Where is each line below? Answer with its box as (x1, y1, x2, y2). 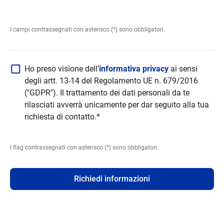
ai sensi (170, 63, 198, 73)
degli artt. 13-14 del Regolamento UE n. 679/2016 (24, 75, 198, 85)
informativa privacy (99, 63, 171, 73)
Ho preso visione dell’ (24, 63, 99, 73)
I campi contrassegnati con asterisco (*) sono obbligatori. (10, 25, 165, 33)
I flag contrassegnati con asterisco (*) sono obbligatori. (10, 143, 159, 151)
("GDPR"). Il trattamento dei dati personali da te (24, 87, 190, 97)
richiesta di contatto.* (24, 111, 100, 121)
